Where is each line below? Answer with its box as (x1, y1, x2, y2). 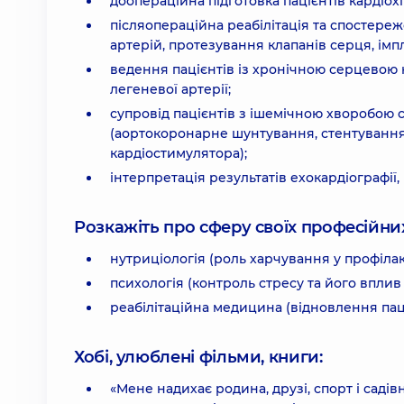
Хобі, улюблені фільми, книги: (74, 347, 323, 367)
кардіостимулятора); (110, 145, 247, 161)
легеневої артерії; (110, 81, 231, 97)
